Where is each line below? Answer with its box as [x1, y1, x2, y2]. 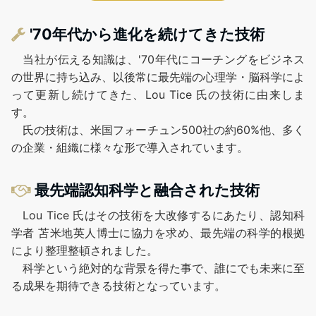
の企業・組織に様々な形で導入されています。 [11, 140, 248, 155]
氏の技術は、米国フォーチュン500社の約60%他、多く [11, 123, 305, 138]
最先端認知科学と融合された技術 [35, 181, 260, 200]
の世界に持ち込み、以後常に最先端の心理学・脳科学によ [11, 70, 305, 85]
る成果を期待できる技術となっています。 [11, 279, 226, 293]
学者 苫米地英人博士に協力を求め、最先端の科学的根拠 [11, 226, 305, 241]
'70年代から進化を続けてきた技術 [30, 25, 265, 44]
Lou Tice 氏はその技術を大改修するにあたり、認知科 [11, 208, 305, 223]
